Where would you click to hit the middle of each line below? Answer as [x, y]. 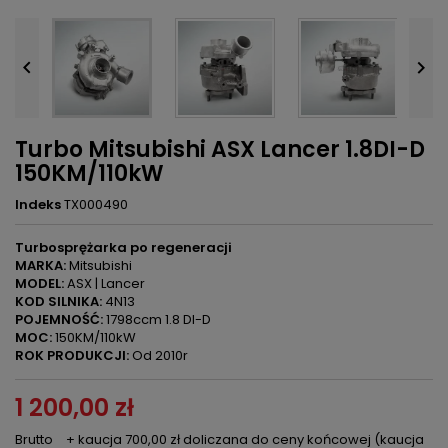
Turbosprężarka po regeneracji [123, 247]
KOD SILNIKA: [58, 301]
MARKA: [40, 265]
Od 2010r [158, 355]
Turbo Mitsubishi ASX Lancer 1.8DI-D [220, 149]
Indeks [38, 204]
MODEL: [39, 283]
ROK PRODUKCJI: [72, 355]
